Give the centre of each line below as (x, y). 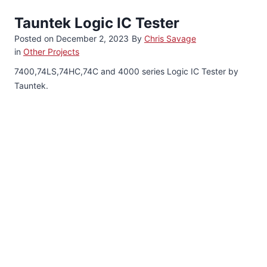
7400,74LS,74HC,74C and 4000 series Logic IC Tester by (126, 71)
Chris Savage (170, 38)
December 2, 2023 (92, 38)
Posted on (35, 38)
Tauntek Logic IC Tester (97, 23)
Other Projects (51, 51)
